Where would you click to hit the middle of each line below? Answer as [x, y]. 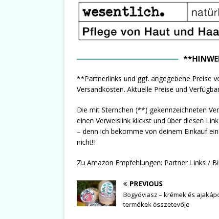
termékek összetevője [156, 204]
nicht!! [86, 142]
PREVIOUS [146, 183]
